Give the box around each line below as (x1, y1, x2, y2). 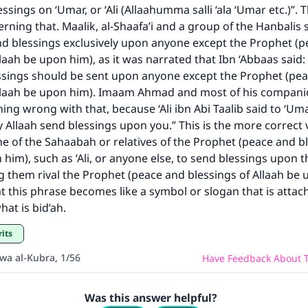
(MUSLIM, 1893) (113, 51, 195, 67)
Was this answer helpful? (84, 290, 217, 305)
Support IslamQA (96, 101, 201, 118)
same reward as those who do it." (67, 25, 241, 41)
